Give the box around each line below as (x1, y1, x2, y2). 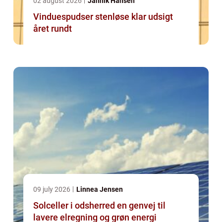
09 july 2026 (33, 185, 72, 194)
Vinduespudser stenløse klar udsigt (33, 11, 131, 22)
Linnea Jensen (76, 185, 123, 194)
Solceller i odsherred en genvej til (33, 200, 117, 211)
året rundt (33, 23, 72, 34)
